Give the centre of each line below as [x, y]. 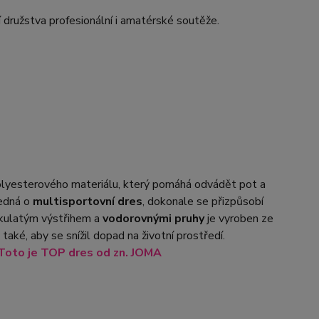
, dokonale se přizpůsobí [203, 202]
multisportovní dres [87, 202]
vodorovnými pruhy [152, 219]
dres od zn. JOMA [115, 253]
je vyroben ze [239, 219]
